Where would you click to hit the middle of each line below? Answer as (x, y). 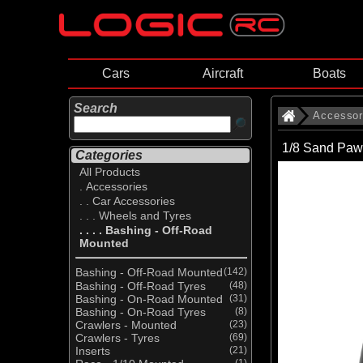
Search (96, 109)
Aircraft (223, 74)
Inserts (93, 350)
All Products (110, 172)
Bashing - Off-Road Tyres (141, 286)
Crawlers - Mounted (126, 325)
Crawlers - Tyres (117, 337)
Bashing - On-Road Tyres (141, 312)
